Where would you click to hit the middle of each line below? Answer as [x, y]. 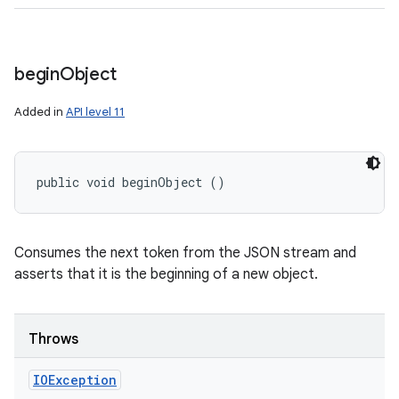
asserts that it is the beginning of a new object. [166, 274]
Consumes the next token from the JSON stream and [185, 253]
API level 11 [95, 112]
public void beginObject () [131, 182]
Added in [40, 112]
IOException [75, 380]
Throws [53, 339]
